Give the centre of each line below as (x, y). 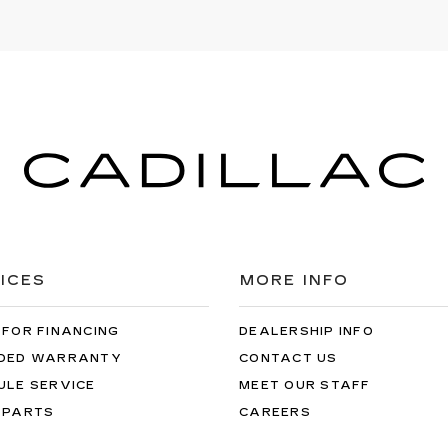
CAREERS (275, 412)
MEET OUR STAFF (305, 385)
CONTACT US (288, 358)
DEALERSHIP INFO (306, 331)
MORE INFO (294, 280)
